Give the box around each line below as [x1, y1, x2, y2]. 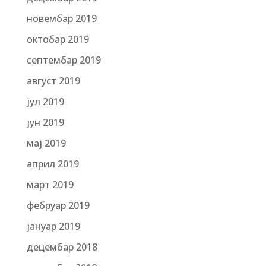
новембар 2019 [26, 12, 97, 25]
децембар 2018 [26, 240, 97, 254]
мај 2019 [26, 137, 66, 150]
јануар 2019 [26, 220, 80, 233]
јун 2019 [26, 116, 64, 129]
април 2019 [26, 157, 79, 170]
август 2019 [26, 74, 80, 87]
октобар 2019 [26, 33, 89, 46]
